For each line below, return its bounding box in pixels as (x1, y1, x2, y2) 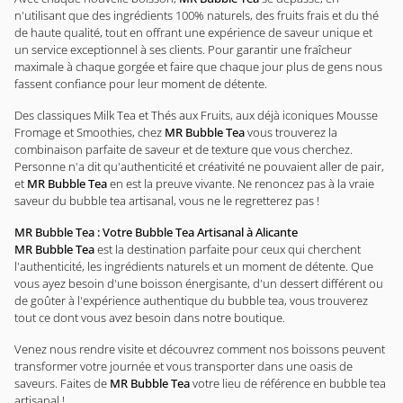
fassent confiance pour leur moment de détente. (14, 76, 267, 92)
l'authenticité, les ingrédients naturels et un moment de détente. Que (14, 258, 373, 274)
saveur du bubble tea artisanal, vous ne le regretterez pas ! (14, 193, 319, 209)
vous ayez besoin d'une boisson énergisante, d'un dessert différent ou (14, 275, 383, 291)
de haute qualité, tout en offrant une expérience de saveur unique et (14, 24, 372, 40)
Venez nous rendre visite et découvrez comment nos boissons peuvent (14, 341, 385, 357)
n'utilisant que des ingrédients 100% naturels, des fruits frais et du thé (14, 7, 379, 23)
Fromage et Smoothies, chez (14, 124, 165, 140)
